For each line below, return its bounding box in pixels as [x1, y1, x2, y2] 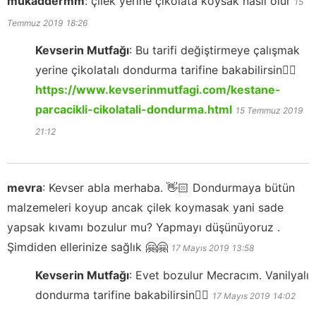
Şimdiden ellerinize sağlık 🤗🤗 [7, 239, 168, 254]
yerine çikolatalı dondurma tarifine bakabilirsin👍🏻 [35, 62, 296, 77]
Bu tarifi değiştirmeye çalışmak [135, 42, 300, 57]
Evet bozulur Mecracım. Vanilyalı [135, 267, 309, 282]
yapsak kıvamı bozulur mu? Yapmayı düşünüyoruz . [7, 219, 280, 234]
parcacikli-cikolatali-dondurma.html [35, 102, 232, 116]
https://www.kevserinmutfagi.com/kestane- [35, 82, 281, 97]
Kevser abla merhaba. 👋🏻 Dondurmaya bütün [49, 180, 295, 195]
